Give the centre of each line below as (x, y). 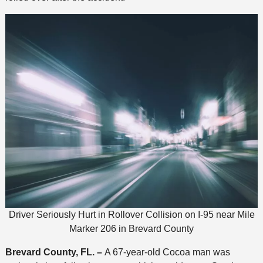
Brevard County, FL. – (55, 252)
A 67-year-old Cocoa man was (167, 252)
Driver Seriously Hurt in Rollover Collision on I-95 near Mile (131, 214)
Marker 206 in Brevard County (131, 228)
